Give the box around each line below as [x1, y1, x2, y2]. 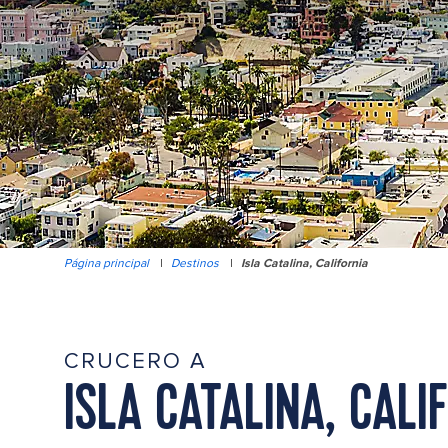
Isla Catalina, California [241, 256, 368, 271]
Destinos [171, 256, 219, 271]
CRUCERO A [64, 348, 206, 375]
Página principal [64, 256, 149, 271]
